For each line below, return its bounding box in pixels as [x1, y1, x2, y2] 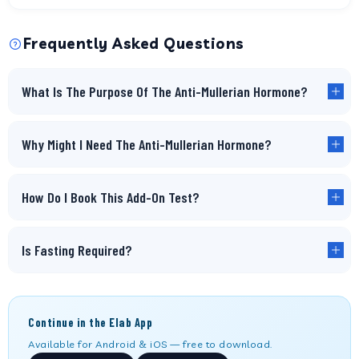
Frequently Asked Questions [22, 34, 244, 53]
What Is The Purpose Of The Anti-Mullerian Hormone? [22, 83, 308, 100]
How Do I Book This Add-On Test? [22, 188, 200, 206]
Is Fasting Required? [22, 241, 132, 259]
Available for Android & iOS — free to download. [28, 337, 272, 350]
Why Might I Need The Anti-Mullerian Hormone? [22, 135, 272, 153]
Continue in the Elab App [28, 316, 152, 329]
